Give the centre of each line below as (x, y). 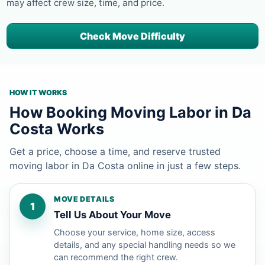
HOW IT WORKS (38, 92)
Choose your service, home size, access (135, 232)
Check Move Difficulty (132, 36)
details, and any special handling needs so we (145, 244)
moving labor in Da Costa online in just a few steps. (125, 165)
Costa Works (57, 129)
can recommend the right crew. (116, 257)
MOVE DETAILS (84, 199)
